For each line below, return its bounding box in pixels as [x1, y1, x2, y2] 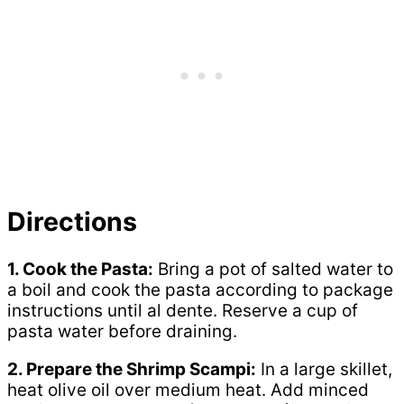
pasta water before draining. [7, 320, 237, 342]
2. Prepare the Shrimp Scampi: [7, 358, 256, 380]
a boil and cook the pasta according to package [7, 279, 393, 300]
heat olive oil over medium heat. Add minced [7, 379, 369, 400]
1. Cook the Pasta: [7, 258, 153, 280]
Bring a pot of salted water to [153, 258, 393, 280]
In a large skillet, [256, 358, 392, 380]
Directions [7, 206, 137, 238]
